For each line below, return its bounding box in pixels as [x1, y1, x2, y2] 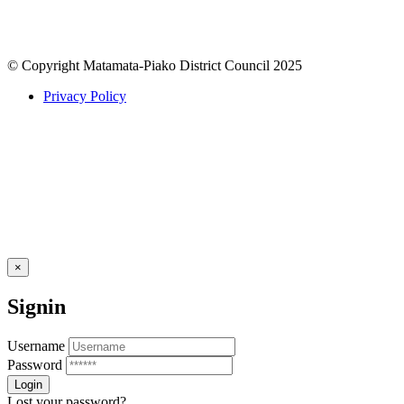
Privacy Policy [43, 88, 126, 105]
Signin [7, 295, 66, 319]
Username [7, 338, 65, 354]
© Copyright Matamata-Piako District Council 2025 [7, 58, 302, 74]
